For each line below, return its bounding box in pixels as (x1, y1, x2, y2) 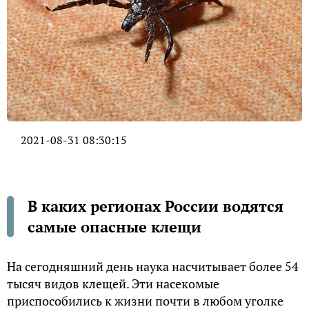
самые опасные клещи (28, 216, 201, 237)
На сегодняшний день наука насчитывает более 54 (7, 257, 299, 275)
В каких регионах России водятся (28, 195, 283, 216)
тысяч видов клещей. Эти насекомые (7, 275, 219, 292)
